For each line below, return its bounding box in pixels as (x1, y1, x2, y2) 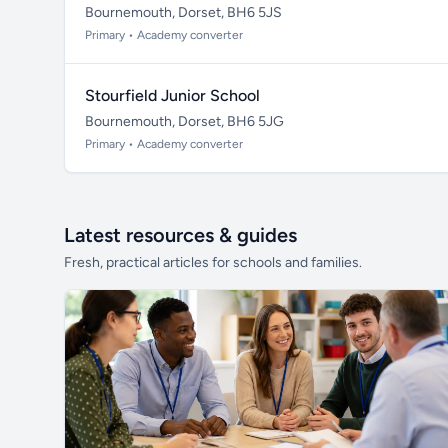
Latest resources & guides (64, 223, 297, 247)
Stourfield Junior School (85, 86, 260, 105)
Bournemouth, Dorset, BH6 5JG (85, 113, 284, 130)
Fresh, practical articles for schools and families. (64, 254, 362, 271)
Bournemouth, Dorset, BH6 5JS (85, 4, 282, 21)
